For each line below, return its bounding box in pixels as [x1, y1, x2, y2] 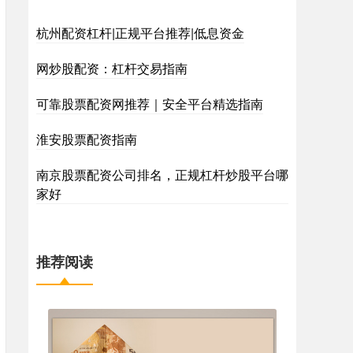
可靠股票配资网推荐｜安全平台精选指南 [36, 95, 263, 113]
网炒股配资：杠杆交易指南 [36, 59, 188, 77]
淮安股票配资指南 [36, 130, 137, 148]
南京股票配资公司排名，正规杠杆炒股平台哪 [36, 165, 288, 184]
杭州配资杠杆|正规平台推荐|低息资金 [36, 24, 244, 42]
